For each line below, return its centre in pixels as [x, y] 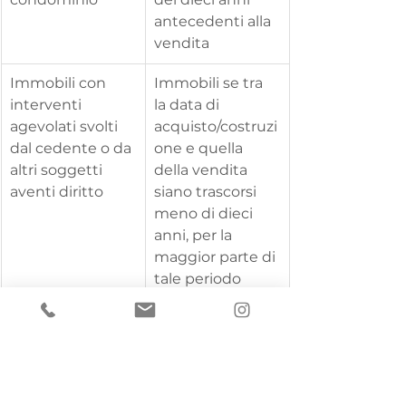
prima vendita [207, 384]
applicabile [51, 341]
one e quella [200, 149]
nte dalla [43, 384]
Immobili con [60, 83]
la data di [188, 105]
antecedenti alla [214, 22]
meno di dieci [205, 214]
